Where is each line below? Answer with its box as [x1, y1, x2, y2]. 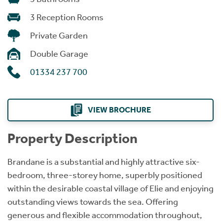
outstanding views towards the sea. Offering [7, 196, 178, 207]
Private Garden [30, 30, 88, 41]
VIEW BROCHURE [88, 105, 151, 114]
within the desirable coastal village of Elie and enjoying [7, 183, 214, 194]
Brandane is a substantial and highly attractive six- [7, 156, 200, 167]
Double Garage [30, 48, 88, 59]
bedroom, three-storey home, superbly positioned [7, 169, 202, 181]
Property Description [7, 130, 138, 147]
